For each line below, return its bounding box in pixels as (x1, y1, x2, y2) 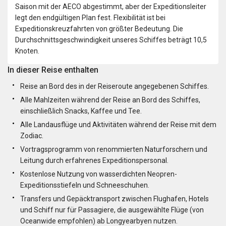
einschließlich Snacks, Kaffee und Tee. (20, 107, 142, 116)
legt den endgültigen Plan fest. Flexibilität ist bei (15, 14, 165, 22)
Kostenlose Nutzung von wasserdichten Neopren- (20, 170, 177, 179)
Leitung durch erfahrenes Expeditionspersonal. (20, 156, 168, 165)
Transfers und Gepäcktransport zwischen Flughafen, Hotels (20, 195, 209, 203)
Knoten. (15, 47, 39, 55)
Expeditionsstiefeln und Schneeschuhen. (20, 181, 149, 190)
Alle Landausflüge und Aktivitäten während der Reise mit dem (20, 121, 216, 129)
